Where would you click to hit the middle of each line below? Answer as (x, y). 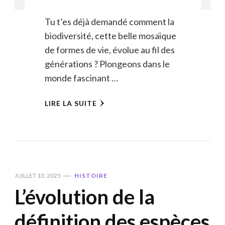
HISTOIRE (91, 175)
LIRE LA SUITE (71, 103)
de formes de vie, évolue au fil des (109, 49)
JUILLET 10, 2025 (38, 175)
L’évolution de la (85, 197)
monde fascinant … (81, 78)
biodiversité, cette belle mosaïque (110, 35)
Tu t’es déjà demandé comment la (109, 21)
